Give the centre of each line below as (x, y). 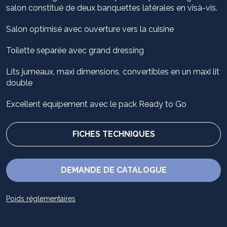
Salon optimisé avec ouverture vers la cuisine (90, 29)
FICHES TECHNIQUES (113, 134)
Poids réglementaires (41, 199)
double (19, 83)
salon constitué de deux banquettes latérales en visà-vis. (112, 8)
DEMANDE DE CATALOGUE (113, 170)
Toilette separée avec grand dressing (75, 51)
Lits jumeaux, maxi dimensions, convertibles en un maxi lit (113, 72)
